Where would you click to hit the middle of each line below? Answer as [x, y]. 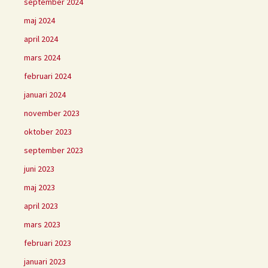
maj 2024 [39, 20]
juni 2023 [39, 168]
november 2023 [52, 113]
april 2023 [41, 205]
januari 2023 [45, 261]
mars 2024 [42, 57]
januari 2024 [45, 94]
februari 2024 [48, 76]
